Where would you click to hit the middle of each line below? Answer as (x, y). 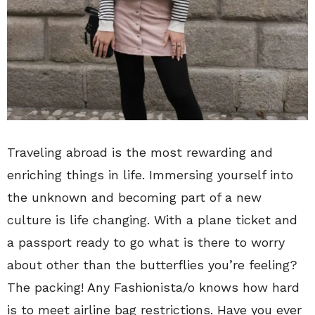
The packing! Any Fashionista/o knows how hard (153, 287)
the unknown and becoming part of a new (134, 197)
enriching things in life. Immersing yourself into (150, 174)
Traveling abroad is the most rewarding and (140, 152)
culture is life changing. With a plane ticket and (152, 219)
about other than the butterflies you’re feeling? (152, 264)
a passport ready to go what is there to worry (146, 242)
